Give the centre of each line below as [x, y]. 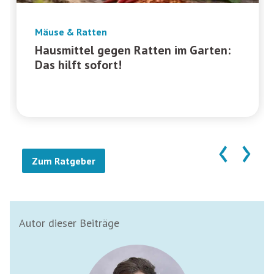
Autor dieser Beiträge [69, 223]
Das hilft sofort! [78, 65]
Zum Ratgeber [64, 161]
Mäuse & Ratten [71, 31]
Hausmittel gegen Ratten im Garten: [132, 50]
